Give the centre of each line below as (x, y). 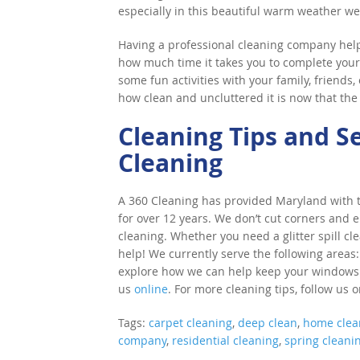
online (151, 289)
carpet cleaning (190, 323)
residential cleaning (225, 340)
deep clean (268, 323)
